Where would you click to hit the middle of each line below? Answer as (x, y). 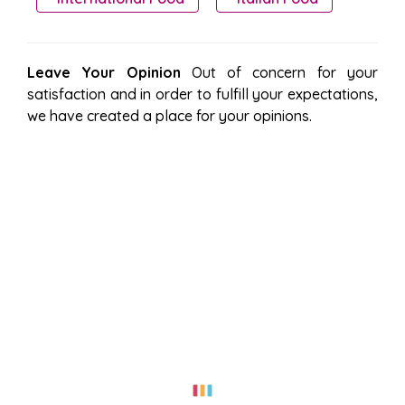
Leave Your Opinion (104, 72)
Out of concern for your (279, 72)
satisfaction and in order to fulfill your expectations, (202, 94)
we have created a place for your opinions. (170, 115)
